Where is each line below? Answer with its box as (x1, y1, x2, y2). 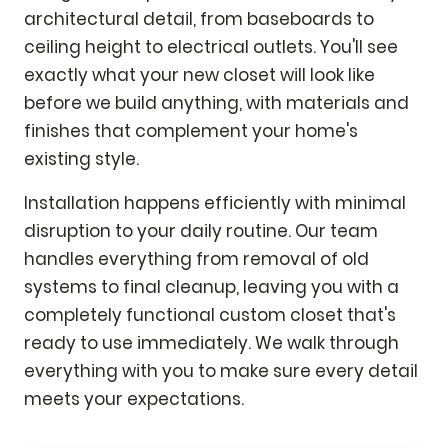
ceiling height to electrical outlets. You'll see (24, 34, 398, 59)
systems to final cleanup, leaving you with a (24, 274, 399, 299)
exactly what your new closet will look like (24, 62, 375, 87)
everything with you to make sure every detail (24, 358, 418, 383)
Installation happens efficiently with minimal (24, 190, 406, 215)
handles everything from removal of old (24, 246, 369, 271)
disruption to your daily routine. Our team (24, 218, 378, 243)
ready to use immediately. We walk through (24, 330, 399, 355)
